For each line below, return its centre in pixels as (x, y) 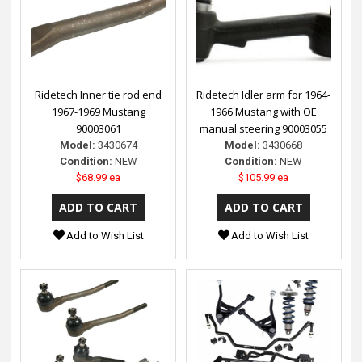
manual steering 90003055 (264, 128)
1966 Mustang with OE (264, 111)
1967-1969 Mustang (98, 111)
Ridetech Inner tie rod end (99, 94)
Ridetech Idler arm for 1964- (264, 94)
